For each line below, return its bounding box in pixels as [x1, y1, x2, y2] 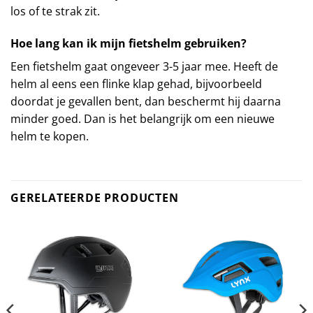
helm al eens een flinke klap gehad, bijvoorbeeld [10, 75, 262, 92]
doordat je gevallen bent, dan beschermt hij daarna [10, 93, 281, 109]
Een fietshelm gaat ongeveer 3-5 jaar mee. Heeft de [10, 58, 278, 74]
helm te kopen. [10, 128, 89, 144]
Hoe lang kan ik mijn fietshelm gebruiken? [10, 35, 247, 51]
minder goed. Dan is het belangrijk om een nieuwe [10, 110, 275, 126]
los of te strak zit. [10, 3, 100, 19]
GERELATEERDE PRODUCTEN [10, 190, 179, 206]
